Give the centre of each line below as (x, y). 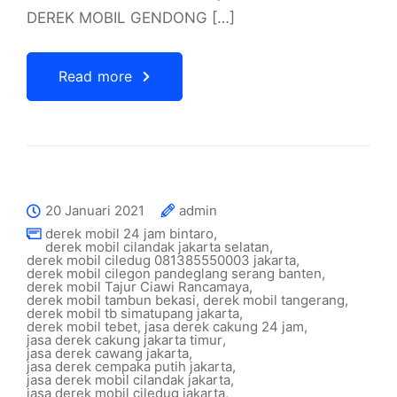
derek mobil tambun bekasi (111, 300)
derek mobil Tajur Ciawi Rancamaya (138, 287)
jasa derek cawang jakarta (108, 353)
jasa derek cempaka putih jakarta (129, 366)
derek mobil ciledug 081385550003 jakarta (161, 260)
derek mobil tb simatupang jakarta (133, 313)
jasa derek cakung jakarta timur (125, 340)
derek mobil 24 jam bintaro (129, 234)
